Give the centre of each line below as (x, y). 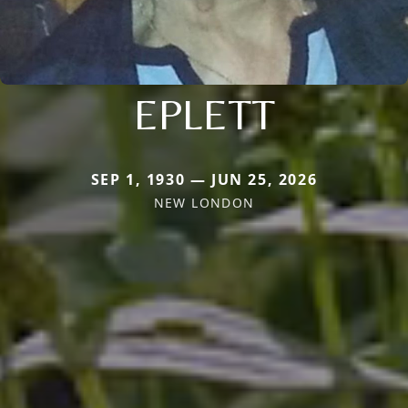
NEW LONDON (204, 202)
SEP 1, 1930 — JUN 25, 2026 (204, 179)
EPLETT (204, 113)
